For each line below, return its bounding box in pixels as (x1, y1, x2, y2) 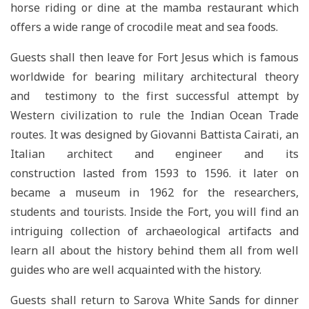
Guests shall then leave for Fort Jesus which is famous (10, 49, 299, 65)
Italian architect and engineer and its (10, 146, 299, 161)
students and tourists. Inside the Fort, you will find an (10, 203, 299, 219)
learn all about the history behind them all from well (10, 242, 299, 258)
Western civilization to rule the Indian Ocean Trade (10, 107, 299, 123)
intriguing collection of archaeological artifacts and (10, 223, 299, 239)
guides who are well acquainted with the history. (10, 261, 261, 277)
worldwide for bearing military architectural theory (10, 68, 299, 84)
